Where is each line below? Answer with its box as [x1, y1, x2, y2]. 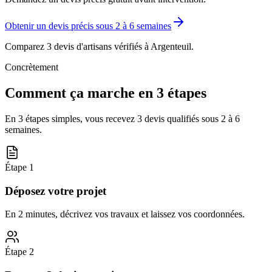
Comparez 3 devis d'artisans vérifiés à [5, 41, 151, 52]
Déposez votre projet [5, 184, 106, 197]
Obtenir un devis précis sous [5, 21, 115, 32]
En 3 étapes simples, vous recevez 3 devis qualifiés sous [5, 113, 221, 124]
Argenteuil [151, 41, 191, 52]
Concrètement [5, 62, 58, 73]
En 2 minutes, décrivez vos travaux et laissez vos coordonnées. [5, 209, 245, 220]
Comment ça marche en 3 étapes [5, 84, 206, 101]
